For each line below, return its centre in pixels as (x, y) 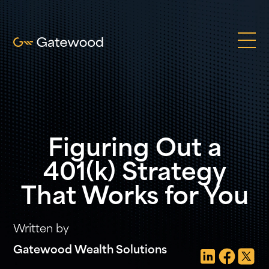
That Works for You (134, 198)
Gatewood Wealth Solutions (90, 251)
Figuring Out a (134, 150)
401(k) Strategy (134, 174)
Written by (41, 230)
